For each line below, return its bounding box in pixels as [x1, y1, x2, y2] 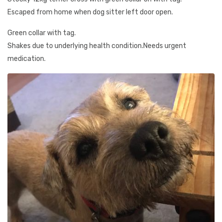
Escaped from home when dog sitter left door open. [7, 8, 173, 16]
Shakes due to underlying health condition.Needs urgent [7, 42, 186, 50]
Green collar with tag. [7, 29, 76, 37]
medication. [7, 55, 46, 63]
